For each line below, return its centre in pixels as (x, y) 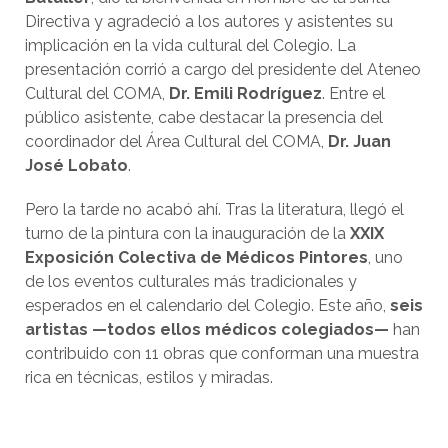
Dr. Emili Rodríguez (245, 94)
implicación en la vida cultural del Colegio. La (190, 46)
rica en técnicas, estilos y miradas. (149, 378)
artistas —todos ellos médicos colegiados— (207, 330)
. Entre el (353, 94)
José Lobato (76, 166)
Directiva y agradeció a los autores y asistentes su (209, 22)
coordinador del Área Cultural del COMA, (176, 142)
